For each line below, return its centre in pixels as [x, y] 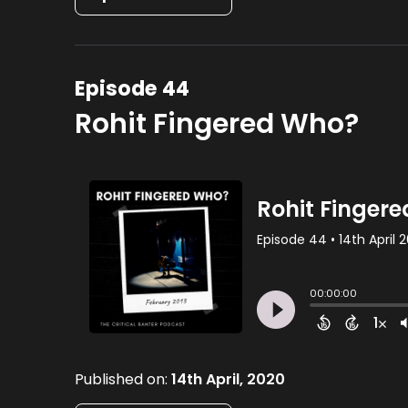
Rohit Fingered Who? [217, 124]
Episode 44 [133, 88]
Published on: [123, 379]
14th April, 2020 [229, 379]
